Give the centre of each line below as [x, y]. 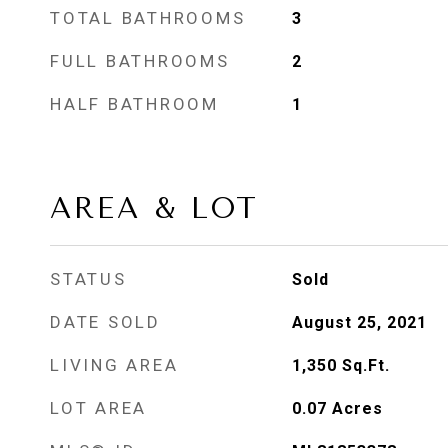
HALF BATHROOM [134, 104]
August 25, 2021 [359, 322]
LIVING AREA [114, 365]
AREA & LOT [154, 208]
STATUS [88, 279]
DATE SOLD [105, 322]
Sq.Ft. [365, 365]
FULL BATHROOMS [140, 61]
